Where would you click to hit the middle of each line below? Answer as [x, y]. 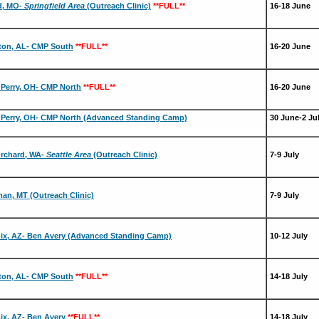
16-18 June [290, 6]
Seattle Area [69, 155]
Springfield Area [54, 6]
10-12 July [289, 236]
